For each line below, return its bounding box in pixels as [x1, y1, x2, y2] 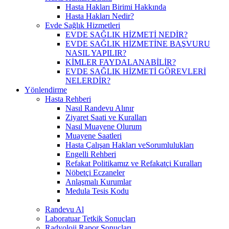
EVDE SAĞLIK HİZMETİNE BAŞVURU [65, 39, 210, 48]
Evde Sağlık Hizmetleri [45, 20, 120, 30]
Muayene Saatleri [65, 131, 122, 140]
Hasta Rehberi [45, 94, 91, 103]
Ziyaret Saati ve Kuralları [65, 112, 147, 122]
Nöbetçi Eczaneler [65, 168, 125, 177]
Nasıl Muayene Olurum [65, 122, 142, 131]
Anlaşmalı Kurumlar [65, 177, 131, 186]
